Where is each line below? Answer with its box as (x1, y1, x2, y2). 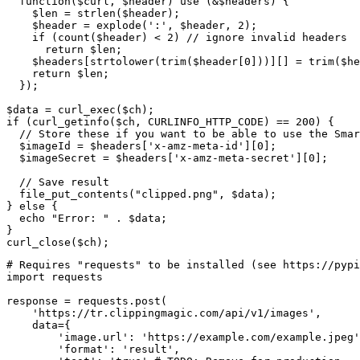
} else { (6, 200, 58, 213)
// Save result (6, 176, 109, 189)
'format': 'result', (6, 343, 180, 356)
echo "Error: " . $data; (6, 212, 167, 225)
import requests (6, 271, 103, 284)
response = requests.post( (6, 295, 167, 308)
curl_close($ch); (6, 236, 109, 249)
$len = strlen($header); (6, 7, 180, 20)
